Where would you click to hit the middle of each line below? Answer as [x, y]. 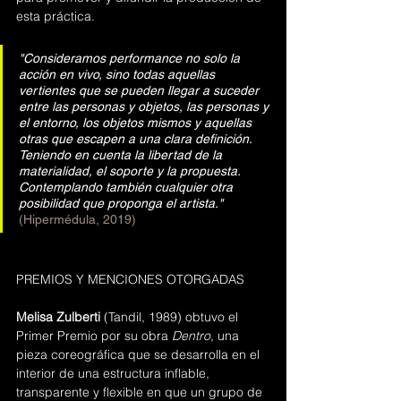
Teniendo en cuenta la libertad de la [122, 155]
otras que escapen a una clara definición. [137, 139]
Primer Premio [59, 336]
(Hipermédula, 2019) [77, 219]
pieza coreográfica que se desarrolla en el [140, 354]
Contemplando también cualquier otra [128, 187]
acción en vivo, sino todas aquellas [119, 74]
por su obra [137, 336]
